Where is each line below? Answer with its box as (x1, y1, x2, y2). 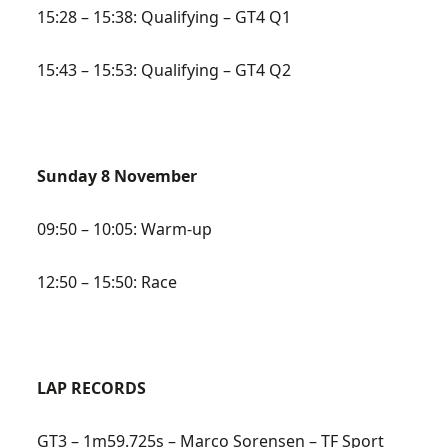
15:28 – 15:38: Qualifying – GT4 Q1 (37, 6, 292, 28)
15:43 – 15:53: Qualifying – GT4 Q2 (37, 59, 292, 81)
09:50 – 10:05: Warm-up (37, 218, 213, 240)
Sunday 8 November (37, 165, 198, 187)
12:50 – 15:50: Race (37, 271, 178, 293)
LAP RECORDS (37, 377, 147, 399)
